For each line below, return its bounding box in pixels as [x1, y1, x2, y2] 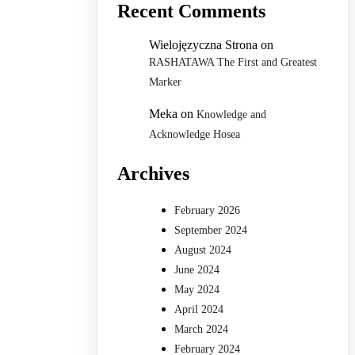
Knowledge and [197, 109, 267, 121]
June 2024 [174, 264, 220, 277]
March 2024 [174, 323, 229, 336]
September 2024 [174, 224, 248, 237]
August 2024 [174, 244, 232, 257]
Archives [117, 163, 190, 185]
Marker [149, 76, 182, 89]
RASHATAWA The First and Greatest [149, 56, 318, 69]
